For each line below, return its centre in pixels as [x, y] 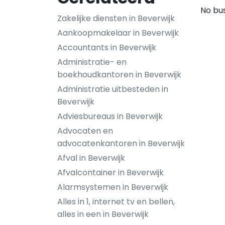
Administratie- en [92, 62]
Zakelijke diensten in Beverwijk [116, 18]
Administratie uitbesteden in [113, 89]
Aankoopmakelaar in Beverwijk [118, 33]
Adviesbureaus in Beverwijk [110, 116]
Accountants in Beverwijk [107, 47]
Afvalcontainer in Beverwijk [110, 173]
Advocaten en [85, 131]
